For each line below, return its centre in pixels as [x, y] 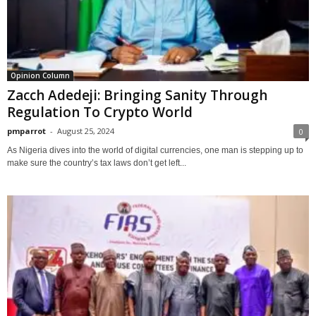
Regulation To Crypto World [100, 112]
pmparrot [26, 130]
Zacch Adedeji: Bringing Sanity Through [137, 95]
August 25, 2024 [86, 130]
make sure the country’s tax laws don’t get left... [97, 163]
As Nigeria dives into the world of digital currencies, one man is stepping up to [155, 150]
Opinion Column [40, 75]
